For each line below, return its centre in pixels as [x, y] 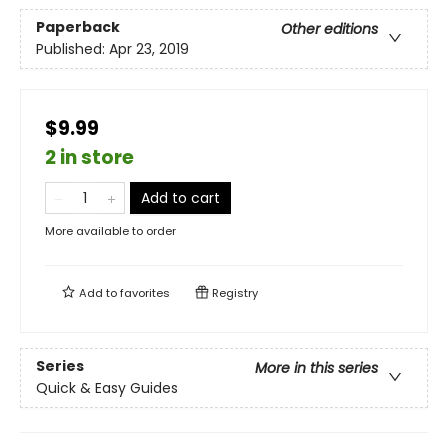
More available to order [110, 231]
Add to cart [180, 198]
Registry [233, 293]
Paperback [78, 27]
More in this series [316, 368]
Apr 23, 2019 [149, 49]
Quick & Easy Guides [107, 388]
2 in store [89, 157]
